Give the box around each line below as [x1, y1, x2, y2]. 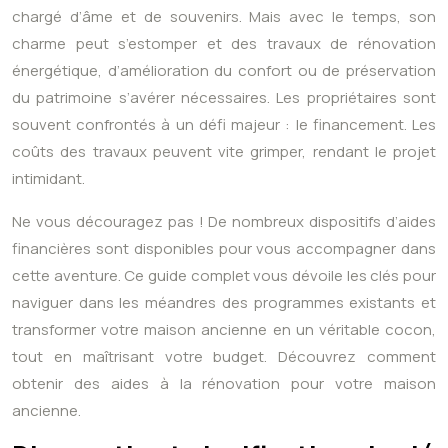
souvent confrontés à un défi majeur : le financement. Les [12, 114, 436, 136]
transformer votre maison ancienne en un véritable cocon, [12, 319, 436, 341]
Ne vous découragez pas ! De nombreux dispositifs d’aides [12, 211, 436, 233]
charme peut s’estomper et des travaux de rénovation [12, 33, 436, 55]
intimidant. [12, 168, 85, 190]
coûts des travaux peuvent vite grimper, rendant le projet [12, 141, 436, 163]
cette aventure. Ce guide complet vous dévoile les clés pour [12, 265, 436, 287]
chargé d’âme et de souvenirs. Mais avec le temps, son [12, 6, 436, 28]
